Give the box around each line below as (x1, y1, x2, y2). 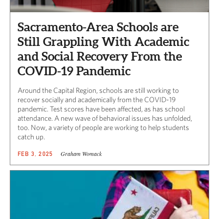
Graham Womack (61, 149, 102, 157)
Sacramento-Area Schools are (18, 20, 178, 34)
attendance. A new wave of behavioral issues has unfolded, (18, 113, 192, 122)
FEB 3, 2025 (18, 150, 53, 157)
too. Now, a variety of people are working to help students (18, 123, 189, 131)
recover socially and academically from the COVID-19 (18, 95, 176, 104)
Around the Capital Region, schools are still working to (18, 86, 179, 94)
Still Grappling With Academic (18, 34, 189, 48)
